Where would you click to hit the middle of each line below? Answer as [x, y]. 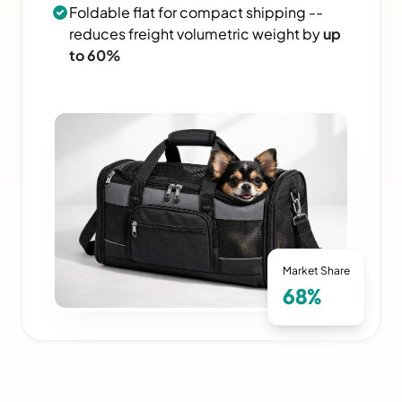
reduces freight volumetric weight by [196, 34]
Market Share [316, 271]
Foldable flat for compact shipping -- [196, 12]
